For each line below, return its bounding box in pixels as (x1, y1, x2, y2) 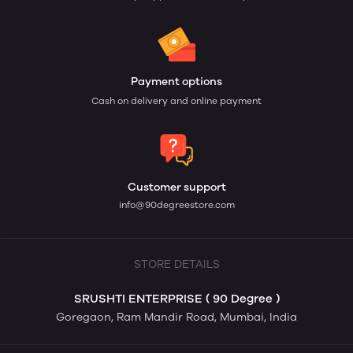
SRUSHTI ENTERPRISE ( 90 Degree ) (73, 292, 280, 307)
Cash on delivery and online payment (91, 95, 262, 107)
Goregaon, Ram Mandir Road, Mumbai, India (56, 310, 297, 325)
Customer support (127, 180, 226, 195)
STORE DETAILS (133, 258, 220, 272)
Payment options (131, 75, 222, 89)
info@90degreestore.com (118, 199, 235, 211)
